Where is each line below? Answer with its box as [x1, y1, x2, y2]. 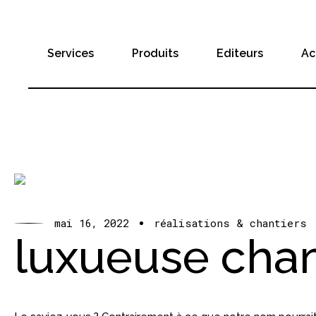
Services [47, 47, 94, 60]
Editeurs [217, 47, 263, 60]
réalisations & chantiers [154, 215, 307, 230]
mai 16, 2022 [54, 215, 129, 230]
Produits [132, 47, 178, 60]
